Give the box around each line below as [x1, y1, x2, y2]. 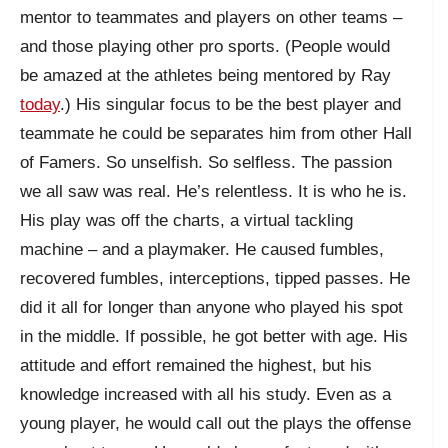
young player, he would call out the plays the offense [20, 413, 411, 433]
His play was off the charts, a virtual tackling [20, 210, 353, 230]
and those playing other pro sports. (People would [20, 36, 390, 56]
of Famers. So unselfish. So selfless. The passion [20, 152, 392, 172]
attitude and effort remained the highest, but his [20, 355, 372, 375]
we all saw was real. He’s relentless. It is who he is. [20, 181, 407, 201]
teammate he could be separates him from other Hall [20, 123, 412, 143]
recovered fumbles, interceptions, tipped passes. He [20, 268, 410, 288]
